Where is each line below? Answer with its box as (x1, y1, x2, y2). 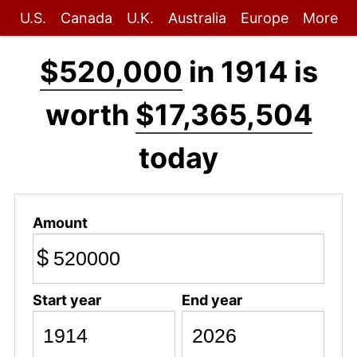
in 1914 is (182, 54, 318, 89)
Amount (32, 214, 88, 231)
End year (181, 291, 242, 308)
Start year (32, 291, 101, 308)
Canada (60, 10, 112, 26)
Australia (167, 10, 226, 26)
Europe (240, 10, 288, 26)
